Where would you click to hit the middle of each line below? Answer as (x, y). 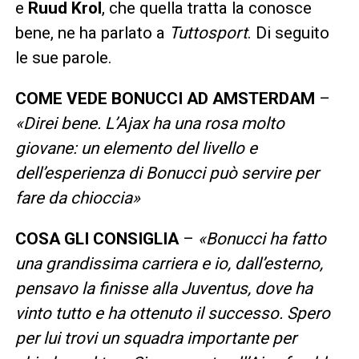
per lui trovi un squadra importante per (155, 338)
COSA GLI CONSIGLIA (97, 238)
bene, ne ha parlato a (92, 32)
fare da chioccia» (77, 198)
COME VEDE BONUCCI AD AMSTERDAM (165, 98)
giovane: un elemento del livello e (136, 148)
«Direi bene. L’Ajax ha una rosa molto (149, 123)
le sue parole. (63, 57)
